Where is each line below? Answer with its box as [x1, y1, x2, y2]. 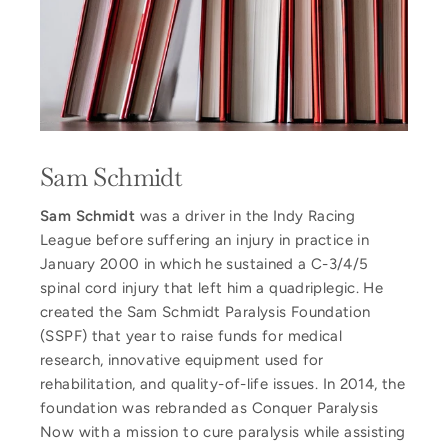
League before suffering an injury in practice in [40, 231, 369, 250]
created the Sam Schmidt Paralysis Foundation [40, 303, 371, 322]
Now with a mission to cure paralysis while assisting [40, 423, 406, 442]
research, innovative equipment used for [40, 351, 324, 370]
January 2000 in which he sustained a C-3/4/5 [40, 255, 369, 274]
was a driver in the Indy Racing [135, 207, 356, 226]
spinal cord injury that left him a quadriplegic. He [40, 279, 384, 298]
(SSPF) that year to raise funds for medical [40, 327, 343, 346]
